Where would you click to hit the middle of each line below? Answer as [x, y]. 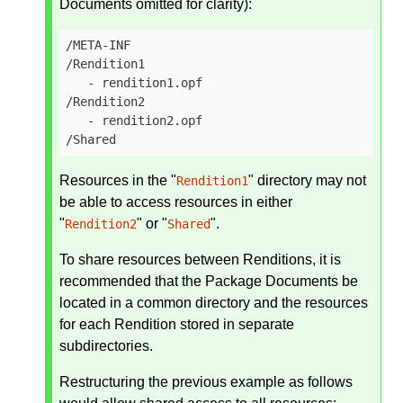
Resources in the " [118, 181]
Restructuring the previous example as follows [206, 382]
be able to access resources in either [176, 202]
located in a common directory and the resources [214, 303]
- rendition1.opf [134, 83]
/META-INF [99, 45]
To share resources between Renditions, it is [200, 260]
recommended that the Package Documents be [209, 282]
